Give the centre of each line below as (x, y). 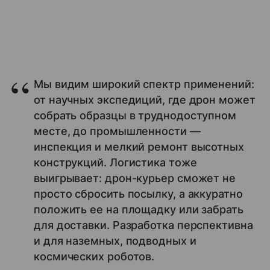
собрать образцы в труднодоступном (135, 116)
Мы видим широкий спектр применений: (144, 84)
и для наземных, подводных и (115, 241)
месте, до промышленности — (117, 131)
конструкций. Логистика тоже (115, 163)
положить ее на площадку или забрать (139, 210)
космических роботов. (94, 257)
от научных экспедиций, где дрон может (145, 100)
